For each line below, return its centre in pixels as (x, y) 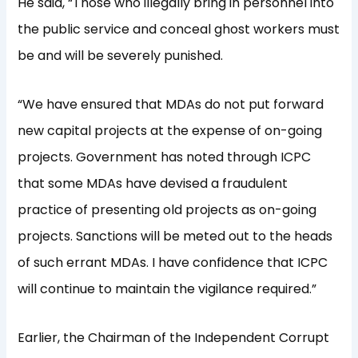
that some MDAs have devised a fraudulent (153, 184)
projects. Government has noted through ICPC (165, 157)
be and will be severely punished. (121, 56)
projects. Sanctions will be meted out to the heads (175, 237)
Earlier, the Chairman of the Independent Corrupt (174, 338)
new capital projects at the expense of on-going (170, 131)
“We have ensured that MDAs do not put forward (171, 105)
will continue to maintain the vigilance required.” (167, 289)
